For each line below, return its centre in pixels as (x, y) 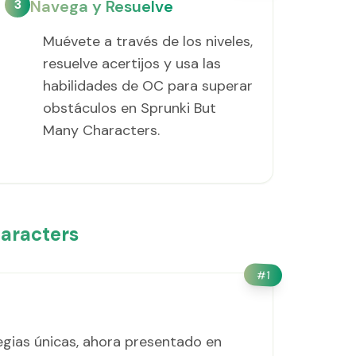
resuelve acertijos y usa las (132, 64)
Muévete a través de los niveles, (148, 41)
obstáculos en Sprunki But (130, 108)
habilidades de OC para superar (148, 86)
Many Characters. (102, 130)
